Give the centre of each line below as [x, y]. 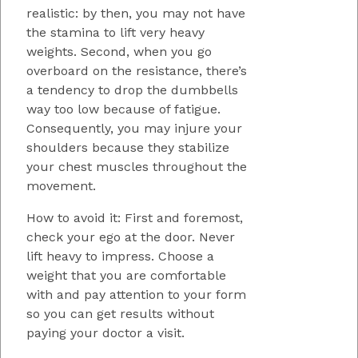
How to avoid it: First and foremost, [135, 217]
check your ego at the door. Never [131, 237]
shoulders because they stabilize [128, 147]
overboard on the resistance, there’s [137, 70]
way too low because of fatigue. [123, 109]
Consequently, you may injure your [134, 128]
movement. [61, 185]
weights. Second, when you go [119, 51]
